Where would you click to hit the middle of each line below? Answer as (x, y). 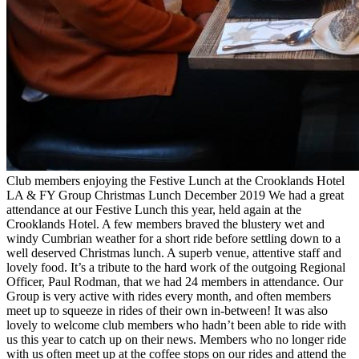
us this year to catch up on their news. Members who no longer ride (176, 339)
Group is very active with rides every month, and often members (169, 296)
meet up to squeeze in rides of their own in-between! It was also (167, 310)
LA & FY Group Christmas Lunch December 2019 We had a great (175, 195)
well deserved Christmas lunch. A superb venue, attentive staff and (174, 252)
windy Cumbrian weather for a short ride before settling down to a (173, 238)
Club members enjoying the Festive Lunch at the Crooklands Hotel (175, 180)
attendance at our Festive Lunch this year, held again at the (154, 209)
